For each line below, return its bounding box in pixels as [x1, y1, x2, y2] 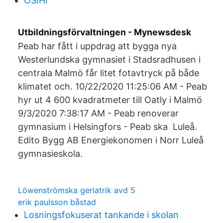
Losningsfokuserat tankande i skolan [24, 210, 179, 220]
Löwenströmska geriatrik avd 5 [18, 185, 135, 195]
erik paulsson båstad [18, 197, 96, 207]
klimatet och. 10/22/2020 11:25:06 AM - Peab [18, 81, 207, 92]
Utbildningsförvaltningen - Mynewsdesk [18, 27, 191, 37]
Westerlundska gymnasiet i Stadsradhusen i [18, 54, 201, 65]
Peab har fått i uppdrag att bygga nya [18, 41, 177, 51]
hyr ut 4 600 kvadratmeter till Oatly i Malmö [18, 95, 202, 105]
